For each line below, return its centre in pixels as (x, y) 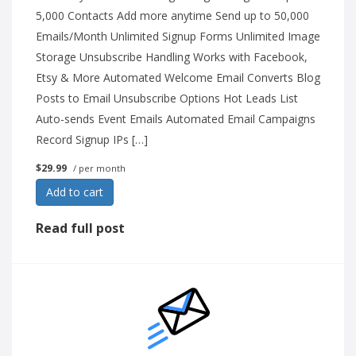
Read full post (80, 228)
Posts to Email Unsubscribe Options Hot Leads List (167, 98)
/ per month (98, 168)
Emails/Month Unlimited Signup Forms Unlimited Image (178, 36)
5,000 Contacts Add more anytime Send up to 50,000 (172, 15)
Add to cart (75, 192)
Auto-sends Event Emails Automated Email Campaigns (176, 119)
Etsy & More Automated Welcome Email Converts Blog (178, 77)
